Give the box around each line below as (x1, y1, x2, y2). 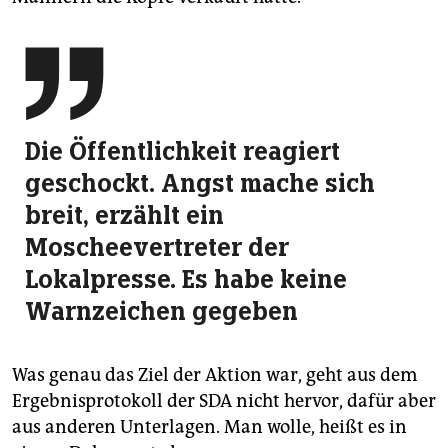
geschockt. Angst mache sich (25, 167, 375, 199)
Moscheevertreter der (25, 231, 289, 263)
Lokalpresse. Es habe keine (25, 263, 347, 295)
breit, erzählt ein (25, 199, 224, 231)
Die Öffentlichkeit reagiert (25, 135, 340, 167)
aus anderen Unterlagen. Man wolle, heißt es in (12, 416, 407, 438)
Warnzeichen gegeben (25, 295, 298, 327)
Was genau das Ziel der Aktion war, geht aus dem (12, 364, 417, 386)
